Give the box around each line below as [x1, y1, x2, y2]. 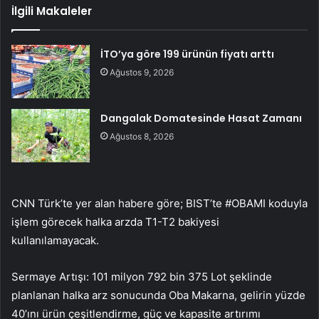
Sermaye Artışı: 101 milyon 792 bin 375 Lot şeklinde [11, 269, 272, 283]
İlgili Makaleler [11, 3, 92, 19]
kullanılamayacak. [11, 233, 99, 247]
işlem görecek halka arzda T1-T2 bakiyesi [11, 214, 219, 229]
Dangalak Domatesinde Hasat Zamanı [100, 110, 303, 125]
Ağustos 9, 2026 [110, 66, 174, 78]
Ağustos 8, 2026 [110, 130, 174, 142]
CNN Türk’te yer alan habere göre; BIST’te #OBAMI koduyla [11, 196, 308, 210]
